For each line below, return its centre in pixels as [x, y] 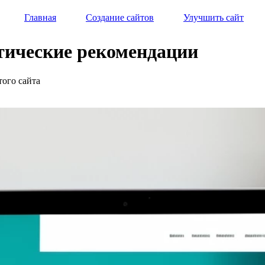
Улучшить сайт [214, 17]
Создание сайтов [120, 17]
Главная [40, 17]
